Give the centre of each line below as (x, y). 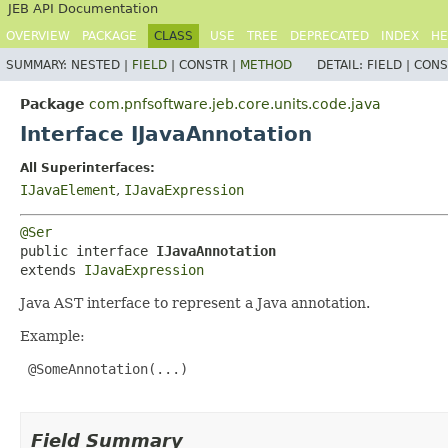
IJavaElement (68, 190)
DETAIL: (342, 65)
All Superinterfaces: (87, 168)
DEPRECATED (329, 36)
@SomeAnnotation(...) (104, 369)
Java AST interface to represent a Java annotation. (195, 303)
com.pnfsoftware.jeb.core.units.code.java (235, 104)
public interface (88, 251)
